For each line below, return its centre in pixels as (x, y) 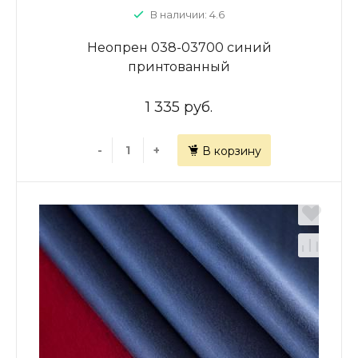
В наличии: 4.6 (187, 14)
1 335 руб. (179, 107)
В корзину (231, 151)
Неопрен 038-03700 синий (179, 48)
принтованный (179, 67)
